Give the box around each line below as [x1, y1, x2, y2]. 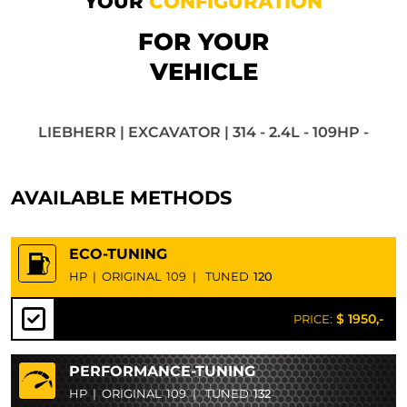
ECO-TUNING [69, 245, 167, 263]
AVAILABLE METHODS [11, 186, 232, 209]
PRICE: [293, 312, 333, 326]
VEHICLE [149, 57, 258, 86]
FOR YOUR [138, 27, 269, 56]
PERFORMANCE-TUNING [69, 362, 255, 380]
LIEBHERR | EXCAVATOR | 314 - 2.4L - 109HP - [38, 124, 369, 141]
